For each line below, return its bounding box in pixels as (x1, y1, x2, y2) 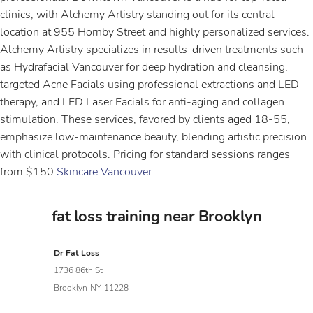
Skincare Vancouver (57, 164, 152, 180)
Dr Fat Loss (54, 247, 100, 259)
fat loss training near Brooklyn (51, 206, 262, 227)
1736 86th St (54, 265, 103, 276)
